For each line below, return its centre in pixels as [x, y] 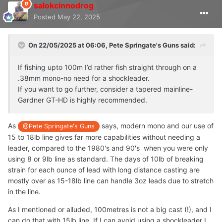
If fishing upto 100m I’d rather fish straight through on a [107, 67]
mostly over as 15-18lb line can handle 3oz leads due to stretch [111, 181]
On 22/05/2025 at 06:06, [69, 45]
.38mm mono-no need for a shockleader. [85, 78]
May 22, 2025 [79, 17]
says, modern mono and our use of [157, 125]
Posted [46, 17]
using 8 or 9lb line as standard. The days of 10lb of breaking [106, 159]
